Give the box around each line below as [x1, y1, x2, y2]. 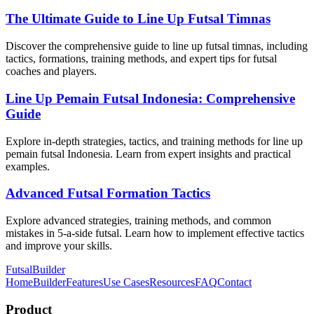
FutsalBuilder [6, 264, 65, 275]
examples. [6, 160, 50, 172]
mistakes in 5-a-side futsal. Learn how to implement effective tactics [6, 227, 304, 239]
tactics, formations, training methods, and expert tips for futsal [6, 53, 277, 65]
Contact [217, 276, 252, 288]
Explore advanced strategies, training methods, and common [6, 214, 271, 226]
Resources [149, 276, 195, 288]
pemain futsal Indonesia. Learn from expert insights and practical [6, 147, 291, 160]
